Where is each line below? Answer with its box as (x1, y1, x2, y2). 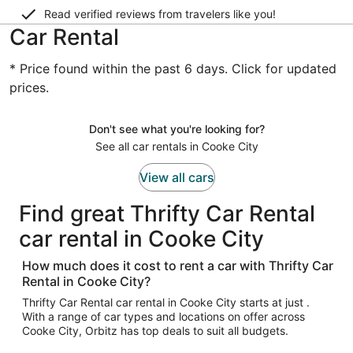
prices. (9, 80, 49, 95)
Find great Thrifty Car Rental (19, 200, 315, 227)
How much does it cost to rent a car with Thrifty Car (22, 258, 333, 273)
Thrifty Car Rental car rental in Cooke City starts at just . (22, 295, 310, 309)
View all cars (139, 169, 214, 185)
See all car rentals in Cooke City (95, 139, 258, 153)
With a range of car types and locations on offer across (22, 310, 305, 323)
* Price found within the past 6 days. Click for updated (9, 61, 336, 76)
